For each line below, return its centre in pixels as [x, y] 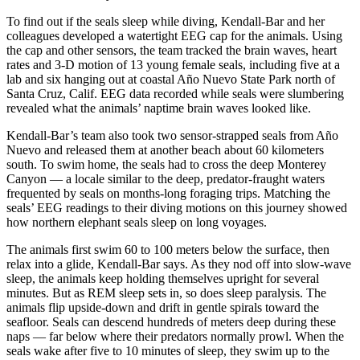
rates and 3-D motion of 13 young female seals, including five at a [173, 64]
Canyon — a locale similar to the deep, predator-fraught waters [166, 178]
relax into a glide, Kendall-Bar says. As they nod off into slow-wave [179, 264]
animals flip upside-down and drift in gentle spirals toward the [163, 307]
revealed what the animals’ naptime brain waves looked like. [159, 108]
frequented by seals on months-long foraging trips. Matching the [168, 193]
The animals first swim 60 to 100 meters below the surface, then [168, 249]
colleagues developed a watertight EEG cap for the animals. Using [174, 35]
